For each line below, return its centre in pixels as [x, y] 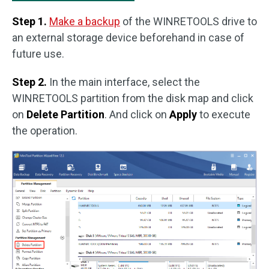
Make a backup [85, 21]
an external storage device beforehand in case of [128, 37]
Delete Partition [65, 114]
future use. [38, 53]
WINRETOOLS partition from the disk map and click [133, 98]
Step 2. [31, 82]
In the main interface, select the [125, 82]
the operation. [45, 130]
